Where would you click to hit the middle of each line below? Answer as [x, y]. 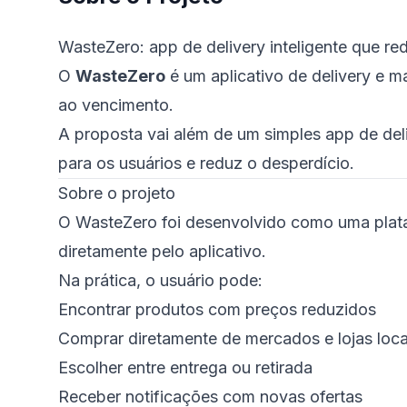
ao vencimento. [116, 105]
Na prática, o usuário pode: [160, 280]
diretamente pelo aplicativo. [162, 251]
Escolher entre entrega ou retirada [185, 367]
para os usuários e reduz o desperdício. [206, 163]
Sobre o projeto [117, 193]
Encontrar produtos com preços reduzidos [217, 309]
